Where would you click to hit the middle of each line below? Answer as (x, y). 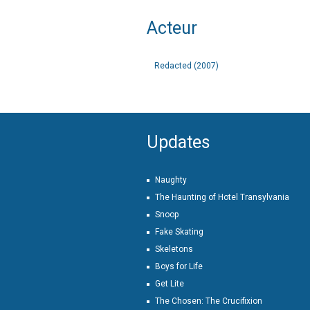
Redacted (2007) (186, 66)
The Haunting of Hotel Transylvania (222, 197)
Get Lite (170, 284)
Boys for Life (179, 266)
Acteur (172, 28)
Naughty (171, 180)
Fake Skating (179, 232)
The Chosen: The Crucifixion (209, 301)
